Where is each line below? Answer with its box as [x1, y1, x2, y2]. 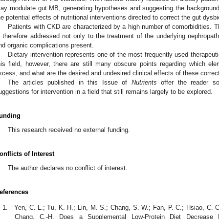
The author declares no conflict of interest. [8, 164, 128, 172]
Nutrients [131, 78, 157, 86]
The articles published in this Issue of [8, 78, 131, 86]
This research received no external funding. [8, 126, 131, 133]
